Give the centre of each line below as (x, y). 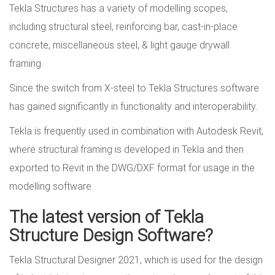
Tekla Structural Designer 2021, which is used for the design (136, 260)
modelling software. (52, 186)
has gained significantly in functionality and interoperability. (134, 107)
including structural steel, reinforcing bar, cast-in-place (123, 27)
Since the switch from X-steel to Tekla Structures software (134, 88)
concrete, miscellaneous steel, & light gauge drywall (119, 45)
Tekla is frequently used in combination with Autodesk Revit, (136, 131)
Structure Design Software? (111, 235)
